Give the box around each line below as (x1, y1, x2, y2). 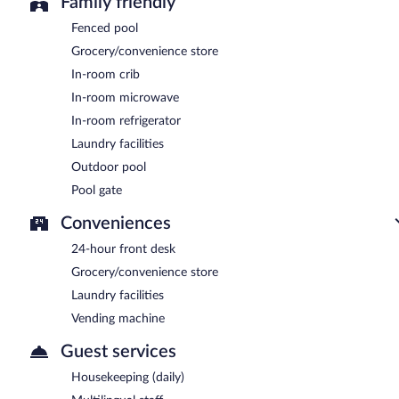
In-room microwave (71, 91, 179, 104)
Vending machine (71, 312, 165, 325)
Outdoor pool (71, 160, 146, 174)
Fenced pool (71, 21, 138, 35)
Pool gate (71, 183, 122, 197)
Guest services (61, 342, 176, 361)
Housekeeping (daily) (71, 370, 184, 384)
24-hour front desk (71, 242, 175, 256)
